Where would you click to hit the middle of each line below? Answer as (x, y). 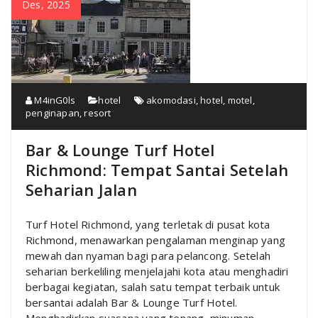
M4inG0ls (54, 100)
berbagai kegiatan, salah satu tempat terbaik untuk (153, 286)
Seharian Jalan (81, 189)
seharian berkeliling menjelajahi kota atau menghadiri (157, 271)
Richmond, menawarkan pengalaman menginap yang (156, 240)
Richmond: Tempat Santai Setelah (157, 169)
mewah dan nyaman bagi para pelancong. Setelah (148, 255)
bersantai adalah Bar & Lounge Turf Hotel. (132, 302)
